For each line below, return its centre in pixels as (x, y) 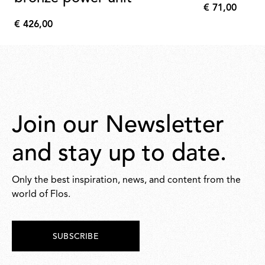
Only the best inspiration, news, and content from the (126, 180)
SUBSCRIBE (76, 237)
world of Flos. (41, 195)
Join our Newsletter (118, 126)
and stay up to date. (119, 154)
